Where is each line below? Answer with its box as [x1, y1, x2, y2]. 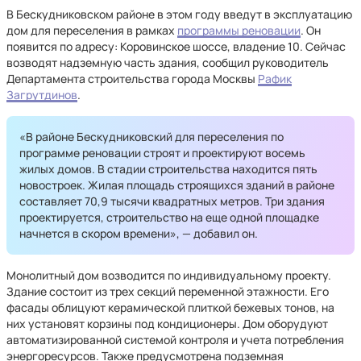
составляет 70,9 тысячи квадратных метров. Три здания [19, 193, 325, 209]
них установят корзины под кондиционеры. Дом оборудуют [6, 316, 328, 331]
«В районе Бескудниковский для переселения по [19, 129, 284, 144]
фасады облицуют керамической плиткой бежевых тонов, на [6, 300, 334, 315]
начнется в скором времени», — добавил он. [19, 226, 258, 241]
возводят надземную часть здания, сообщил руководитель [6, 55, 329, 70]
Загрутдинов [6, 87, 77, 102]
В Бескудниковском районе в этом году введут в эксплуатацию [6, 6, 352, 22]
